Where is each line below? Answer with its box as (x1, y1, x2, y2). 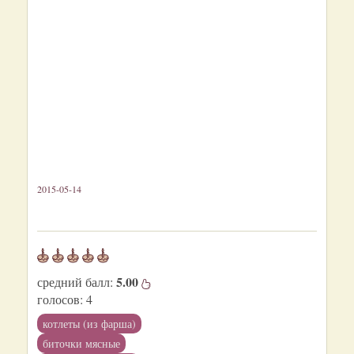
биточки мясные (43, 336, 120, 351)
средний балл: (37, 273, 116, 290)
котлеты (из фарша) (43, 316, 136, 331)
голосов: (37, 291, 83, 307)
